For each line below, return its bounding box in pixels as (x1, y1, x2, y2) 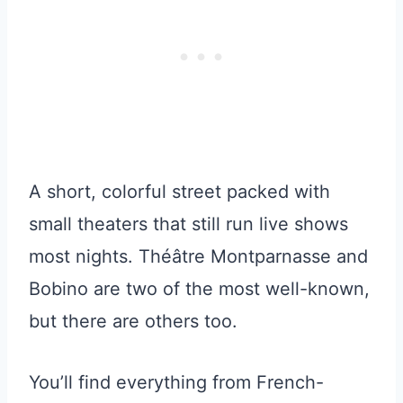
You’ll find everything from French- (29, 371, 324, 393)
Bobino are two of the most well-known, (29, 277, 370, 300)
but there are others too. (29, 309, 237, 332)
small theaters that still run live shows (29, 212, 348, 235)
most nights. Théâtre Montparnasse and (29, 245, 368, 267)
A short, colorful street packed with (29, 180, 330, 202)
